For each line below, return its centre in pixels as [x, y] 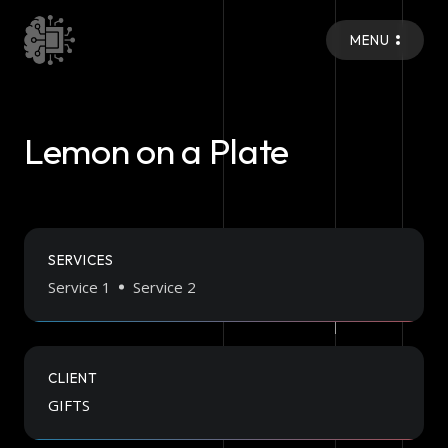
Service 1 [79, 287]
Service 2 [164, 287]
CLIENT [73, 378]
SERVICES [81, 260]
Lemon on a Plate [157, 150]
